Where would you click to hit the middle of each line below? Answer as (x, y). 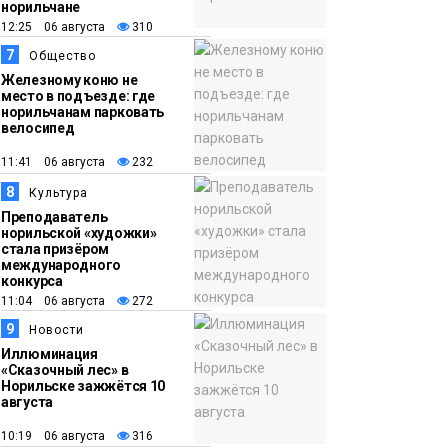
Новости (56, 329)
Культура (58, 192)
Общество (62, 56)
